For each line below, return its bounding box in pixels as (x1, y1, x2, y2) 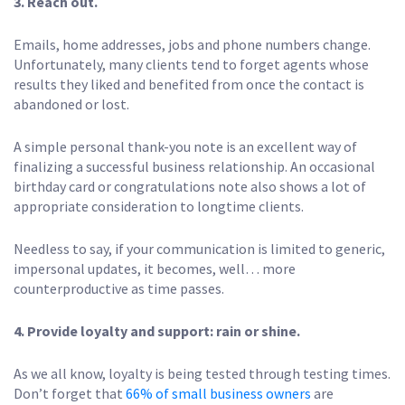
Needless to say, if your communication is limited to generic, (14, 239, 385, 258)
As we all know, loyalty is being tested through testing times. (14, 363, 391, 382)
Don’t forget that (14, 383, 123, 402)
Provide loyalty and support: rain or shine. (27, 321, 300, 340)
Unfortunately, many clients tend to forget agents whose (14, 54, 369, 73)
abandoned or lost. (14, 94, 132, 113)
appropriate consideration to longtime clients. (14, 196, 304, 215)
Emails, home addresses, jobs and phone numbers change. (14, 34, 371, 53)
